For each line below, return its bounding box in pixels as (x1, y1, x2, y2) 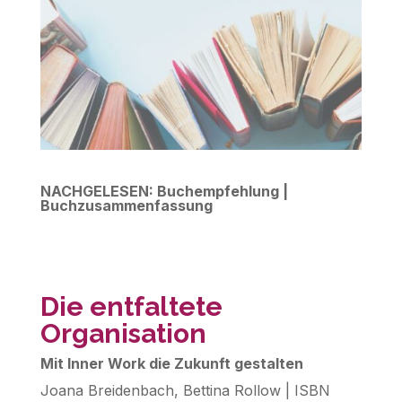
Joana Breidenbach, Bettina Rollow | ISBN (39, 380, 330, 399)
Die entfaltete (39, 290, 223, 322)
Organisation (39, 317, 206, 349)
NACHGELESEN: (39, 181, 157, 200)
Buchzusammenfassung (39, 196, 213, 214)
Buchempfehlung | (156, 181, 288, 200)
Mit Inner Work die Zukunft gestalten (39, 354, 303, 372)
